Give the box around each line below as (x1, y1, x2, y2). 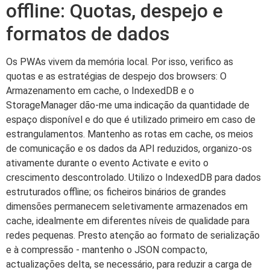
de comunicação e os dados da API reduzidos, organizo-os (6, 143, 252, 155)
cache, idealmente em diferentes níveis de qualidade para (6, 215, 250, 227)
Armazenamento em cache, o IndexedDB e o (6, 85, 194, 97)
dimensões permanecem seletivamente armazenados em (6, 201, 248, 213)
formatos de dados (6, 22, 169, 46)
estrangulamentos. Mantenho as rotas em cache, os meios (6, 128, 253, 140)
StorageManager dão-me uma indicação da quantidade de (6, 99, 250, 111)
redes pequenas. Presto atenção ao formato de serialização (6, 230, 260, 242)
